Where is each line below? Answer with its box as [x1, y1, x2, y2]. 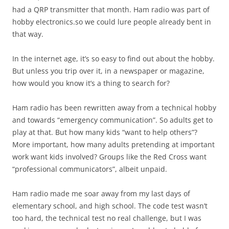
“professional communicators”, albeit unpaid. [12, 164, 167, 174]
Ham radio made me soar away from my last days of [12, 189, 190, 199]
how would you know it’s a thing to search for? [12, 78, 170, 88]
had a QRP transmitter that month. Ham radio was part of [12, 5, 210, 15]
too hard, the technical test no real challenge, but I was [12, 213, 201, 223]
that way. [12, 29, 43, 39]
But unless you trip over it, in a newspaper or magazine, [12, 66, 204, 76]
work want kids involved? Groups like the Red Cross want [12, 152, 207, 162]
